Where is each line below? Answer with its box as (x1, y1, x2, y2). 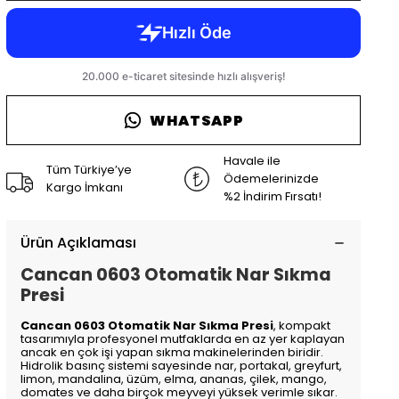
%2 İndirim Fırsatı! (224, 188, 322, 205)
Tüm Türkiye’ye (46, 161, 133, 178)
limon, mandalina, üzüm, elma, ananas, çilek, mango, (20, 370, 328, 387)
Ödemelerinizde (224, 170, 320, 187)
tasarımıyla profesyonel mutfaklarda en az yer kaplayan (20, 330, 346, 347)
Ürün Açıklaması (20, 232, 137, 253)
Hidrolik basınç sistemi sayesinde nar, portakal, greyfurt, (20, 357, 343, 374)
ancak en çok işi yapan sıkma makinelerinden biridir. (20, 344, 324, 361)
